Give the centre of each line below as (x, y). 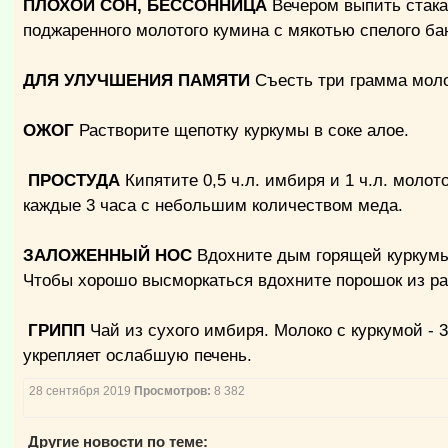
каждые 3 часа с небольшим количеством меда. (213, 205)
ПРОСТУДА (72, 180)
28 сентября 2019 (82, 391)
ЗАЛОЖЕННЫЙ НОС (108, 255)
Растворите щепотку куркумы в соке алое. (242, 130)
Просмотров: (173, 391)
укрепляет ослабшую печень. (138, 355)
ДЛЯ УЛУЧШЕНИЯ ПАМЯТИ (137, 80)
